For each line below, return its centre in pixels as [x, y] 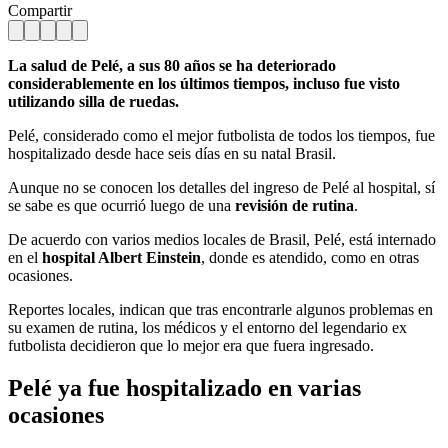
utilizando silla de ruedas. [93, 101]
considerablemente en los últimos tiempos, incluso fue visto [204, 83]
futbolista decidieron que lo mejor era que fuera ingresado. [191, 345]
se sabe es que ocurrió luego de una [121, 205]
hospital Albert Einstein [121, 257]
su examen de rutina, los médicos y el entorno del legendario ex [207, 327]
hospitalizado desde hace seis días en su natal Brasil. [172, 153]
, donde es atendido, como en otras [310, 257]
